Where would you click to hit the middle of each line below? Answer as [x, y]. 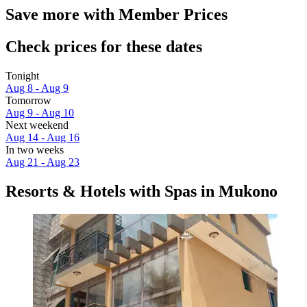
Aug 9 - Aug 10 [40, 112]
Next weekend [37, 125]
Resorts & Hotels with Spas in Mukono [142, 191]
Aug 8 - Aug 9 [37, 88]
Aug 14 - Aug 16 [42, 137]
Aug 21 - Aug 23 [42, 162]
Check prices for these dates [104, 46]
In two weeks [35, 149]
